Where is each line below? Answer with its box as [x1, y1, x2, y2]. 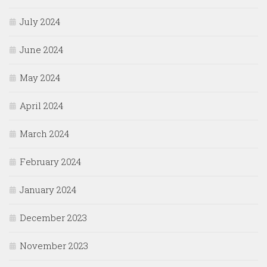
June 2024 [20, 44, 63, 56]
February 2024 [20, 156, 81, 168]
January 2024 [20, 184, 76, 196]
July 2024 [20, 15, 60, 28]
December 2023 [20, 212, 87, 224]
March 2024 [20, 128, 69, 140]
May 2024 [20, 72, 60, 84]
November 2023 [20, 240, 88, 252]
